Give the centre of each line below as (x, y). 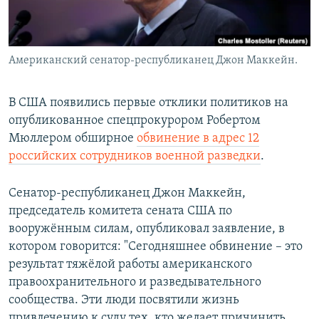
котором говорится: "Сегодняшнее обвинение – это (156, 247)
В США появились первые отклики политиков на (148, 103)
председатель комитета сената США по (120, 211)
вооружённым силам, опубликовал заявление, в (147, 229)
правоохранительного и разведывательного (135, 283)
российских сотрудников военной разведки (135, 157)
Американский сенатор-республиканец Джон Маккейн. (153, 61)
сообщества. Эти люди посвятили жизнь (124, 300)
